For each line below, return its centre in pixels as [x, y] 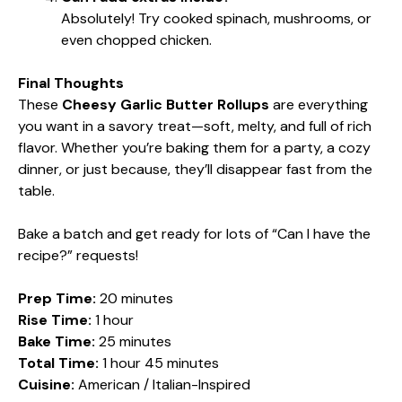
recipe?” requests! [78, 256]
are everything [319, 105]
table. [36, 191]
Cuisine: [46, 385]
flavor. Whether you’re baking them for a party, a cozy [194, 148]
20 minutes [135, 299]
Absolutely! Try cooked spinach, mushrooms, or [216, 19]
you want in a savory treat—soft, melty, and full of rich [195, 127]
